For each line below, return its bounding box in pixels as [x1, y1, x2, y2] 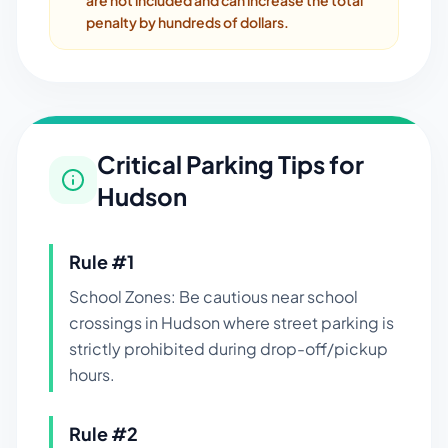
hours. [69, 364, 115, 385]
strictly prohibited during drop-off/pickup [69, 338, 388, 359]
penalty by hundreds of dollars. [86, 13, 289, 31]
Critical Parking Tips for [97, 149, 364, 179]
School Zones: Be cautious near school [69, 286, 358, 307]
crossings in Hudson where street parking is [69, 312, 394, 333]
